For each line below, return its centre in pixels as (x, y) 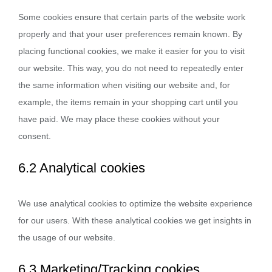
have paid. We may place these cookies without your (119, 119)
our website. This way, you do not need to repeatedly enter (131, 68)
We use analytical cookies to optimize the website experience (135, 203)
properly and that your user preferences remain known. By (130, 34)
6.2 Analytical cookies (82, 168)
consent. (35, 136)
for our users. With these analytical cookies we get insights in (135, 220)
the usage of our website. (67, 237)
